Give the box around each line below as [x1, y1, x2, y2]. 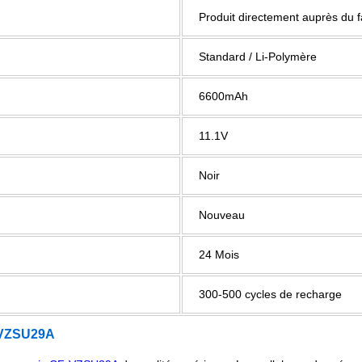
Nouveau [199, 208, 245, 221]
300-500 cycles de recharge [199, 288, 342, 301]
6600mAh [199, 90, 248, 103]
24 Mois [199, 248, 239, 261]
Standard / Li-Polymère [199, 50, 317, 63]
